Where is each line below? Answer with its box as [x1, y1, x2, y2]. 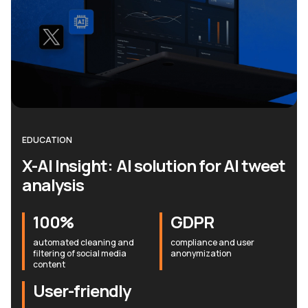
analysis [22, 173, 85, 196]
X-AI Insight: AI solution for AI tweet [22, 153, 286, 177]
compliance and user [170, 236, 254, 248]
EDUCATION [22, 133, 72, 146]
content [33, 258, 65, 270]
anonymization [170, 247, 232, 259]
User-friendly [33, 278, 131, 302]
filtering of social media [33, 247, 126, 259]
